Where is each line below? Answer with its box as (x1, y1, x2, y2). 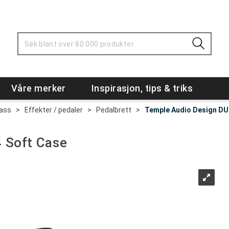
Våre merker (11, 83, 66, 94)
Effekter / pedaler (25, 106, 83, 114)
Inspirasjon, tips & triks (91, 83, 193, 94)
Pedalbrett (96, 106, 131, 114)
